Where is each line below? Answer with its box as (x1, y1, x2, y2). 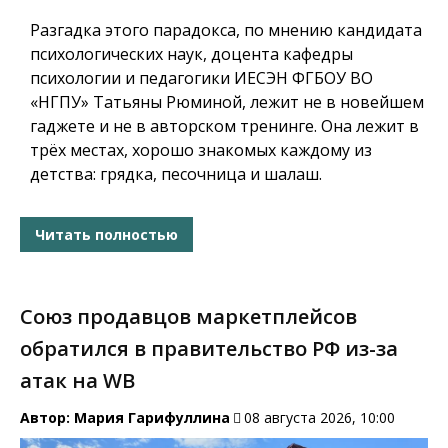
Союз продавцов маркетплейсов (20, 303, 357, 331)
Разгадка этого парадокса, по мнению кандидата (30, 19, 422, 42)
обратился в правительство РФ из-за (20, 335, 398, 363)
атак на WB (20, 367, 135, 395)
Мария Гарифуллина (74, 408, 230, 428)
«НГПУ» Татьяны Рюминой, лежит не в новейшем (30, 91, 424, 114)
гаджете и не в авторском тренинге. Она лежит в (30, 115, 419, 138)
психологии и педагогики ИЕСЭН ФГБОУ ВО (30, 67, 373, 90)
